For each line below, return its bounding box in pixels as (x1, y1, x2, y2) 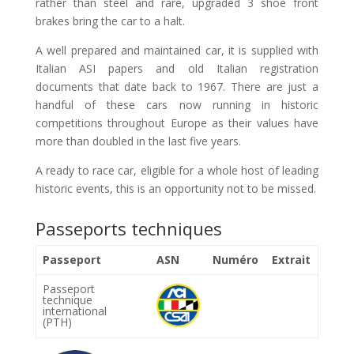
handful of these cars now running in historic (35, 97, 319, 112)
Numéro (213, 252, 258, 267)
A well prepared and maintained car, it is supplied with (35, 43, 319, 58)
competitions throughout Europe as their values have (35, 115, 319, 130)
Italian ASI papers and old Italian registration (35, 61, 319, 76)
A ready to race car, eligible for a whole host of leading (35, 163, 319, 178)
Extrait (272, 252, 311, 267)
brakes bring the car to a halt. (35, 13, 185, 28)
